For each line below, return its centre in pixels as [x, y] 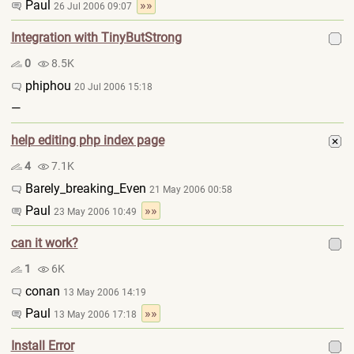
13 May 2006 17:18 [97, 314]
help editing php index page [87, 140]
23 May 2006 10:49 [97, 212]
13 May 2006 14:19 [104, 292]
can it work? [44, 243]
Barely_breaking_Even [85, 188]
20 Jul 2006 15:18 [113, 87]
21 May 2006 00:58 [190, 190]
